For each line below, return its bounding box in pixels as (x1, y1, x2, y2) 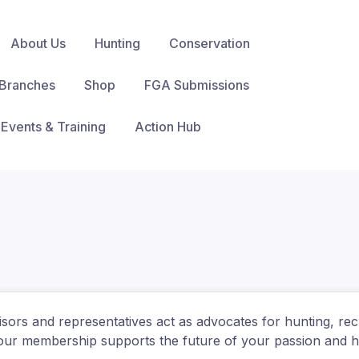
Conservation (169, 35, 250, 51)
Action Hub (135, 119, 201, 135)
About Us (10, 35, 66, 51)
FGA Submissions (144, 77, 249, 93)
